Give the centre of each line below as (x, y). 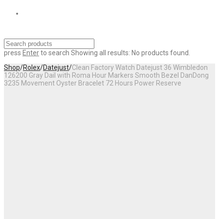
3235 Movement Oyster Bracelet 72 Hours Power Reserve (93, 83)
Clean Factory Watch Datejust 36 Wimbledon (140, 67)
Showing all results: (100, 53)
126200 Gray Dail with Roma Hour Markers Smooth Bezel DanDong (106, 75)
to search (54, 53)
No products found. (161, 53)
